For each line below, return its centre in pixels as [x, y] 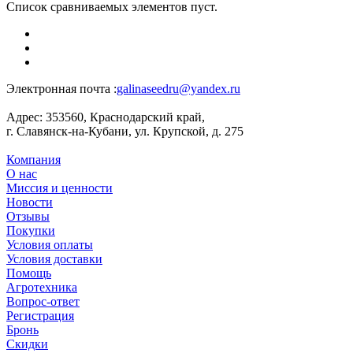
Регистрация [40, 315]
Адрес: [24, 117]
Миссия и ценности [59, 188]
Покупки [31, 230]
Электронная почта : [61, 88]
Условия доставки [54, 258]
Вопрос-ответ [43, 301]
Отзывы [28, 216]
